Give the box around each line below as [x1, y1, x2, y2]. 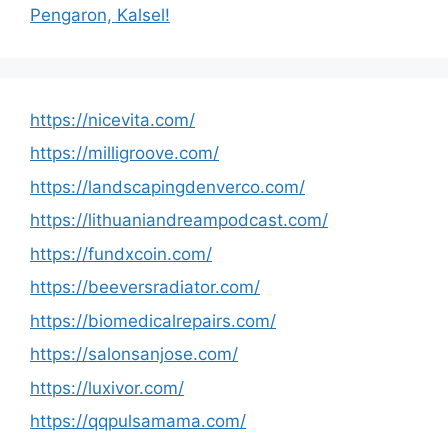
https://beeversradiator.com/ [30, 277, 260, 297]
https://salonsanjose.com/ [30, 344, 238, 364]
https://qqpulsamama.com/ [30, 411, 246, 431]
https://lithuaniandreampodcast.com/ [30, 210, 328, 230]
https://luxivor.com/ [30, 377, 184, 398]
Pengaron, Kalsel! [30, 4, 170, 25]
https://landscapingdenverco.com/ [30, 176, 305, 197]
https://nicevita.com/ [30, 109, 195, 130]
